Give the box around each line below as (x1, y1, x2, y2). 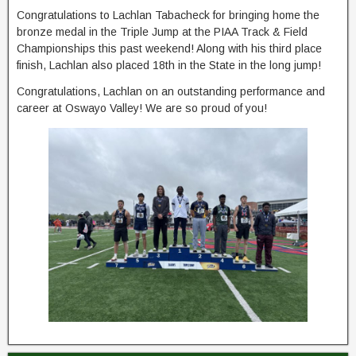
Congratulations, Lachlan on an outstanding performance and (17, 84, 325, 98)
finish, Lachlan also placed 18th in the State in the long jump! (17, 58, 321, 72)
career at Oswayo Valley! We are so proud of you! (17, 101, 267, 114)
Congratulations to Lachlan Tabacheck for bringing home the (17, 8, 319, 21)
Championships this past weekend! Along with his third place (17, 41, 322, 55)
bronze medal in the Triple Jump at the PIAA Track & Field (17, 25, 308, 38)
